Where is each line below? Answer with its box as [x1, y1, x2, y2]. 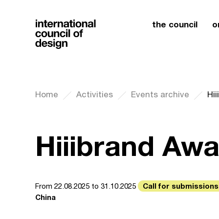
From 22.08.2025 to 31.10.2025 [35, 182, 138, 190]
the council [152, 19, 197, 29]
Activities [76, 89, 113, 99]
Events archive [131, 89, 189, 99]
